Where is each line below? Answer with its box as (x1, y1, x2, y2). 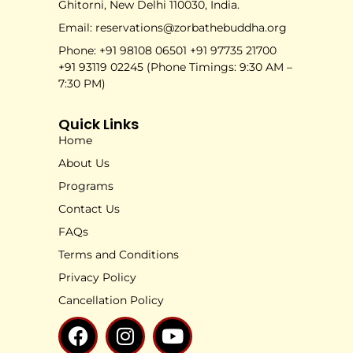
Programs (58, 178, 113, 193)
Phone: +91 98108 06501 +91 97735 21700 (58, 43, 277, 58)
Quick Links (58, 113, 139, 134)
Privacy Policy (58, 269, 136, 284)
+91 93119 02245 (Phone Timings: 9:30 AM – (58, 59, 292, 74)
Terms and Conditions (58, 247, 179, 262)
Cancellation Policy (58, 292, 164, 307)
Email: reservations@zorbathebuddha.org (58, 20, 287, 35)
